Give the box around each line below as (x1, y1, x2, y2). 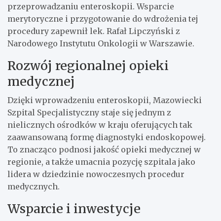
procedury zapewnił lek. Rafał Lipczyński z (7, 26, 180, 36)
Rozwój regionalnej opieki (7, 57, 169, 74)
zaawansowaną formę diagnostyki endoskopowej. (7, 132, 206, 142)
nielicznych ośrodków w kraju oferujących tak (7, 119, 192, 130)
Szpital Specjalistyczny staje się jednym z (7, 107, 171, 117)
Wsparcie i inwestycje (7, 200, 141, 217)
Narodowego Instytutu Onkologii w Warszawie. (7, 38, 194, 48)
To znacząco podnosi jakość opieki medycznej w (7, 144, 201, 154)
